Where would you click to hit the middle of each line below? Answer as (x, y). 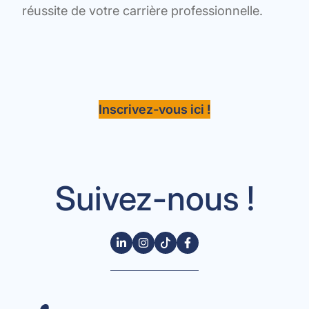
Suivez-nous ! (154, 199)
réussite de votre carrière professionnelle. (142, 11)
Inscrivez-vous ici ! (154, 109)
